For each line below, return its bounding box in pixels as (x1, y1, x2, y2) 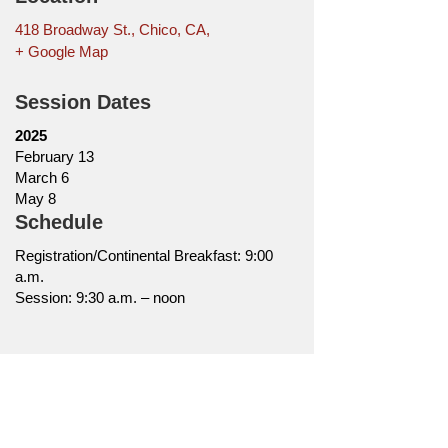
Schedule (14, 211, 103, 234)
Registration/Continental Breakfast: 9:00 (14, 247, 273, 265)
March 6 (14, 169, 69, 187)
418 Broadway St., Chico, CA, (14, 21, 210, 39)
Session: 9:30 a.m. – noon (14, 289, 185, 307)
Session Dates (14, 91, 151, 114)
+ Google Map (14, 43, 108, 61)
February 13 (14, 148, 94, 166)
